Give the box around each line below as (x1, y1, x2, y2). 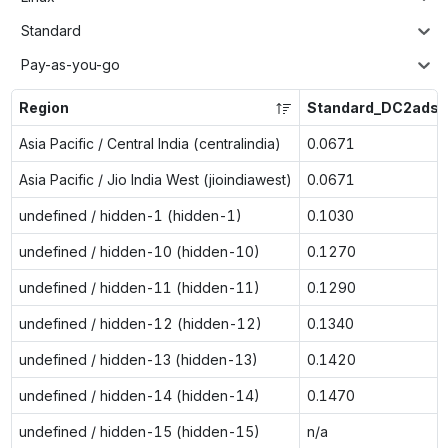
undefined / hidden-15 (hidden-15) (18, 422, 260, 440)
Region (18, 98, 69, 116)
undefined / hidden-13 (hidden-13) (18, 350, 258, 368)
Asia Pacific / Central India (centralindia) (18, 134, 281, 152)
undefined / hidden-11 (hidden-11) (18, 278, 260, 296)
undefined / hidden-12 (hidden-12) (18, 314, 262, 332)
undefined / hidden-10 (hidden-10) (18, 242, 260, 260)
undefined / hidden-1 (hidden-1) (18, 206, 242, 224)
